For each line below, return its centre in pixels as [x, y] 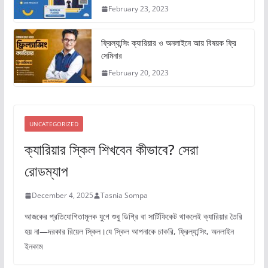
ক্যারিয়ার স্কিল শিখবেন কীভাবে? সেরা [111, 150]
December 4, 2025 [62, 196]
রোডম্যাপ [46, 171]
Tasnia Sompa [124, 196]
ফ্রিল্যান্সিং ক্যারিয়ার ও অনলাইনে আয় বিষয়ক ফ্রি [168, 43]
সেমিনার [111, 56]
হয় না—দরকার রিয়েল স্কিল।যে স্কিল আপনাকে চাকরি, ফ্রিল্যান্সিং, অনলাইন [129, 232]
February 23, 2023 [138, 9]
